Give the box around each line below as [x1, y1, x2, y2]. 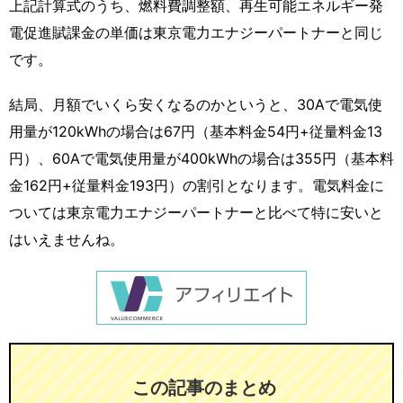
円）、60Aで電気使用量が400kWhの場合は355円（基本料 [9, 149, 394, 168]
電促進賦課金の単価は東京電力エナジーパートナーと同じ [9, 23, 383, 42]
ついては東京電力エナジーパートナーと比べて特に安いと [9, 203, 383, 222]
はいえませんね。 [9, 230, 124, 249]
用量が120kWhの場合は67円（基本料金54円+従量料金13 [9, 122, 382, 141]
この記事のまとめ [132, 377, 276, 399]
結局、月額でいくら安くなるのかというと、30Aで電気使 [9, 95, 382, 114]
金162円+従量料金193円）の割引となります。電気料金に [9, 176, 384, 195]
